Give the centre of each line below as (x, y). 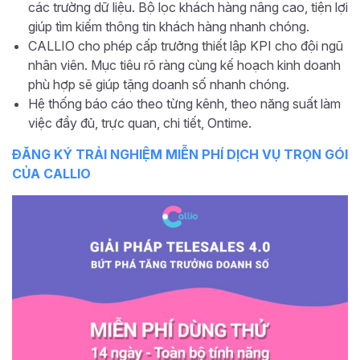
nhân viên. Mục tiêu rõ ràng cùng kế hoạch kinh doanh (184, 65)
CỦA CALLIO (51, 173)
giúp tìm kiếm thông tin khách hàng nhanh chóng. (169, 26)
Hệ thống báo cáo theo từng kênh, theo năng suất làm (184, 103)
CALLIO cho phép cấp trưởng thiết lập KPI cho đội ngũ (186, 45)
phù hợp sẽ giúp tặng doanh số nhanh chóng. (159, 84)
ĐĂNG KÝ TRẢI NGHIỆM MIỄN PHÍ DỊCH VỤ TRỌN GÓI (180, 154)
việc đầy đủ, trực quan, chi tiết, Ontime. (140, 123)
